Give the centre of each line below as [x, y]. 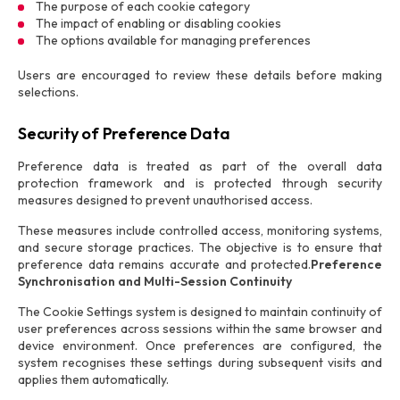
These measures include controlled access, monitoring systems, [200, 230]
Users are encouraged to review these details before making [200, 75]
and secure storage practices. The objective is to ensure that [200, 247]
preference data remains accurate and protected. [165, 264]
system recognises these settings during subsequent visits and [200, 362]
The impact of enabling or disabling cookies [158, 23]
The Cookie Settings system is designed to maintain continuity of [200, 312]
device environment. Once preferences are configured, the [200, 346]
